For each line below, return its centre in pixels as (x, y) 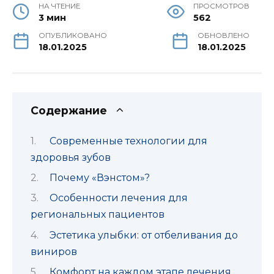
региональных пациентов (98, 215)
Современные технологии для (128, 141)
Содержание (69, 111)
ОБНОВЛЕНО (224, 36)
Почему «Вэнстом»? (99, 178)
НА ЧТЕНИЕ (60, 6)
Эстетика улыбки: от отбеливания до (143, 235)
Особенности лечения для (118, 198)
